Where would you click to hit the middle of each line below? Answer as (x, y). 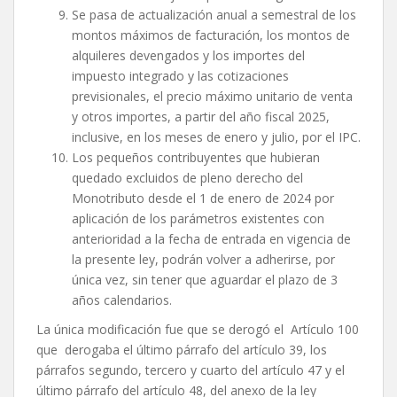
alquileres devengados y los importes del (188, 56)
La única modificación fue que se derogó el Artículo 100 (198, 330)
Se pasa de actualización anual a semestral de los (214, 15)
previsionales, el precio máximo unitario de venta (212, 97)
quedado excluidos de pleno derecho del (187, 178)
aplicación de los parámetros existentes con (198, 219)
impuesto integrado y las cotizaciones (180, 76)
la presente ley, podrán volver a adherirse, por (203, 260)
